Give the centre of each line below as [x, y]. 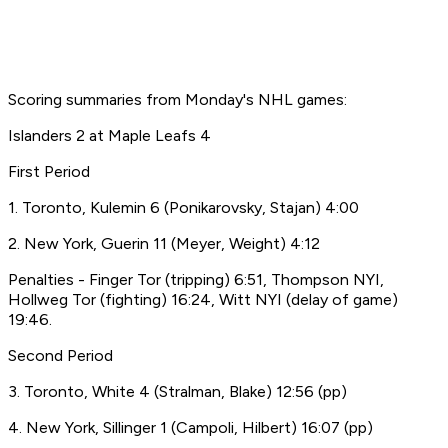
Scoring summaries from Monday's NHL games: [177, 100]
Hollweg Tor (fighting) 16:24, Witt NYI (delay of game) [203, 300]
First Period [49, 172]
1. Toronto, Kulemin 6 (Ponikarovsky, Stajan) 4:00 [183, 208]
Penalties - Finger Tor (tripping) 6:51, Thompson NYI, [196, 280]
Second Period [60, 356]
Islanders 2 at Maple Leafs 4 [109, 136]
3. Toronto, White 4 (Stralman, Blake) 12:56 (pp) [177, 392]
